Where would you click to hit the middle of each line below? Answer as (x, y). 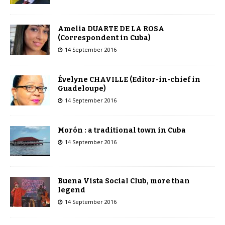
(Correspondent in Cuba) (104, 38)
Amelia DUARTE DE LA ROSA (111, 29)
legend (72, 190)
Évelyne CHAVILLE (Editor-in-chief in (129, 80)
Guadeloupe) (82, 89)
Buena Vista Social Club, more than (124, 181)
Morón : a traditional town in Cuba (122, 131)
